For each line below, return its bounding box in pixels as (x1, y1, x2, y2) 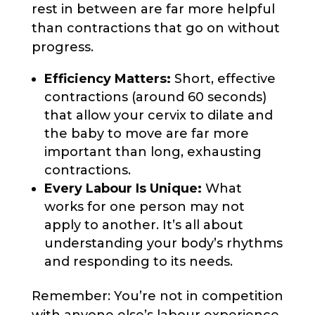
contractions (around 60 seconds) (44, 89, 266, 105)
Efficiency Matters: (44, 70, 171, 86)
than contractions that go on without (31, 20, 280, 36)
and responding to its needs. (44, 253, 233, 269)
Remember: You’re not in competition (31, 288, 283, 304)
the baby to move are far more (44, 125, 249, 141)
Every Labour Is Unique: (44, 180, 202, 196)
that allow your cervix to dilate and (44, 107, 273, 123)
